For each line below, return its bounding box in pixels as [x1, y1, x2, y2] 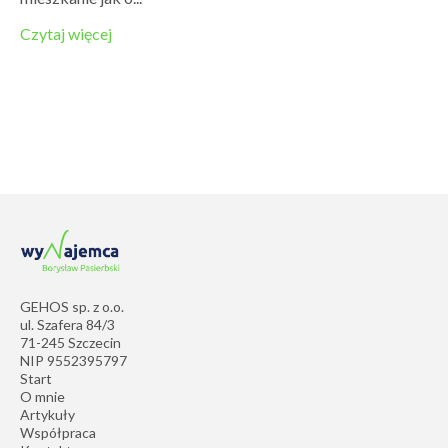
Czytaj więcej [20, 23, 112, 43]
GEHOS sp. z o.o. [20, 298, 124, 316]
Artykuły [20, 406, 75, 424]
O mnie [20, 388, 65, 406]
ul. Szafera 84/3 [20, 316, 115, 334]
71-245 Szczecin [20, 334, 121, 352]
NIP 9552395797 [20, 352, 127, 370]
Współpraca [20, 424, 96, 442]
